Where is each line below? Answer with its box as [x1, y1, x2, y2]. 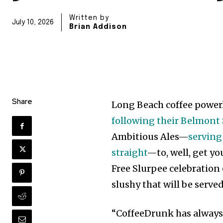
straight [111, 147, 147, 158]
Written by [69, 14, 109, 22]
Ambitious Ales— [111, 131, 189, 142]
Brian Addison [69, 23, 127, 31]
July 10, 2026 [12, 19, 54, 26]
